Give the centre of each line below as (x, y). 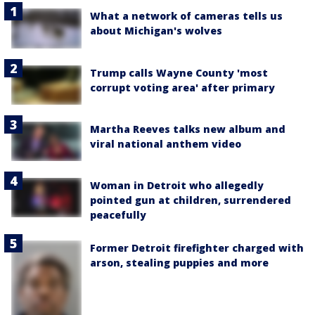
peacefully (118, 215)
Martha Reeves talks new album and (188, 129)
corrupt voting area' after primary (182, 87)
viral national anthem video (166, 143)
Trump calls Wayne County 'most (179, 72)
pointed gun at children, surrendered (191, 200)
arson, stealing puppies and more (179, 263)
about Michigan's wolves (156, 31)
